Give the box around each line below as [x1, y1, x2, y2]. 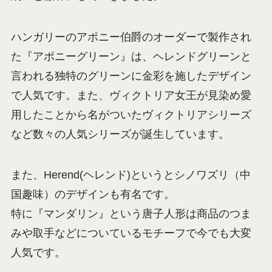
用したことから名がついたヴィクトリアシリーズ [10, 108, 251, 121]
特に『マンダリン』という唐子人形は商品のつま [10, 208, 251, 220]
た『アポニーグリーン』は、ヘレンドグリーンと [10, 50, 251, 63]
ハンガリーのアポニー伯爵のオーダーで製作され [10, 30, 251, 43]
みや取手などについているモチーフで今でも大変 [10, 227, 251, 240]
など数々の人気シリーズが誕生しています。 [10, 127, 229, 140]
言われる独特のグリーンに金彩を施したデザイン [10, 69, 251, 82]
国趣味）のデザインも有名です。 [10, 188, 175, 201]
